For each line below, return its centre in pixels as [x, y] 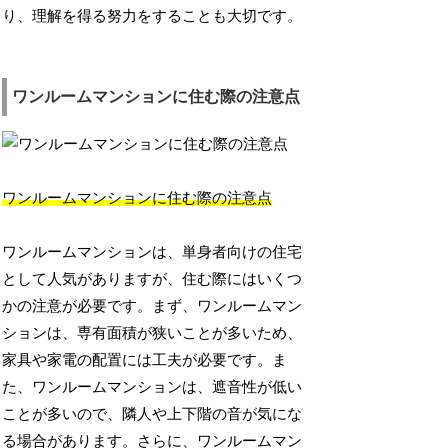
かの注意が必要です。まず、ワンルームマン [152, 305]
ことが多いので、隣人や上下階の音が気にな [152, 413]
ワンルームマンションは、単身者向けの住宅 [152, 251]
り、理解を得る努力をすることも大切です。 [152, 15]
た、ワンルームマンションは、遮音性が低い [152, 386]
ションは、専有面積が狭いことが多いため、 [152, 332]
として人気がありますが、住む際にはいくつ [152, 278]
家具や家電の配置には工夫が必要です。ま [145, 359]
